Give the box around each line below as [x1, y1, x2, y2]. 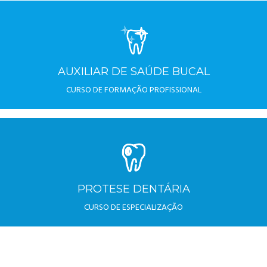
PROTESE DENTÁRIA [77, 182, 190, 195]
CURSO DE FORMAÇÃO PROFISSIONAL [66, 83, 201, 97]
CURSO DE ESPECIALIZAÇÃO [84, 201, 183, 215]
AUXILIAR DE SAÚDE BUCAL [57, 65, 210, 78]
